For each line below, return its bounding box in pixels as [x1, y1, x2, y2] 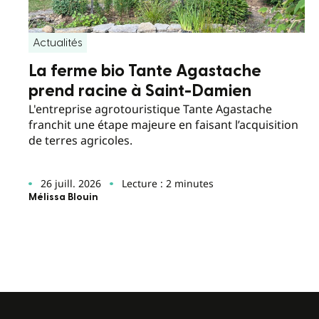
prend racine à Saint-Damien [28, 82, 251, 100]
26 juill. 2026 [40, 177, 101, 191]
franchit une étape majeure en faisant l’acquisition [28, 116, 298, 132]
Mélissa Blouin [28, 192, 98, 203]
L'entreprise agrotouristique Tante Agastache [28, 100, 272, 117]
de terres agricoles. [28, 132, 132, 148]
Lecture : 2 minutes [121, 177, 214, 191]
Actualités [33, 36, 83, 48]
